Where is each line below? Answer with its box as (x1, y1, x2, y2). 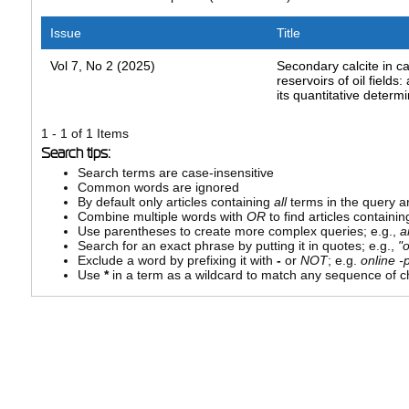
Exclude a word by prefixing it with (77, 253, 277, 268)
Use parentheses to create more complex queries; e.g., (77, 224, 400, 239)
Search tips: (40, 145, 110, 162)
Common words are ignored (77, 180, 239, 195)
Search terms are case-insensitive (77, 165, 274, 181)
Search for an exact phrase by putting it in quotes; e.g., (77, 238, 398, 254)
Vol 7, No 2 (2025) (49, 58, 155, 74)
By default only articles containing (77, 194, 274, 210)
